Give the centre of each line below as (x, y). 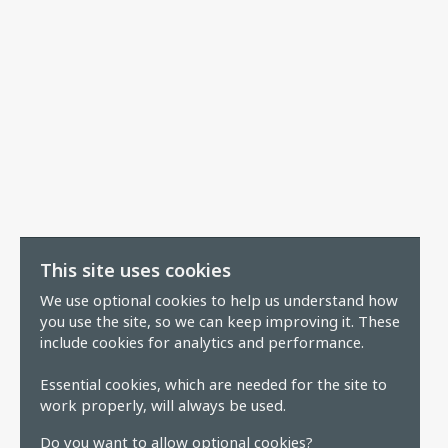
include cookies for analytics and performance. (202, 342)
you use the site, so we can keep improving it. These (220, 321)
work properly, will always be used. (163, 405)
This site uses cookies (135, 270)
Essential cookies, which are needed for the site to (213, 384)
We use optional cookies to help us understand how (219, 300)
